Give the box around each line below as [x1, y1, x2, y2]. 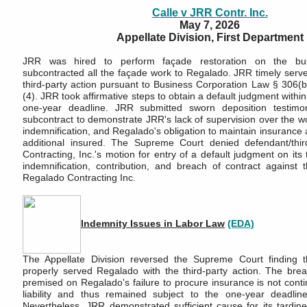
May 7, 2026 [180, 19, 240, 31]
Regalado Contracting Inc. [23, 172, 136, 183]
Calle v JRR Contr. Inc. [151, 7, 268, 19]
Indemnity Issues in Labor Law [81, 218, 225, 230]
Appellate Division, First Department [116, 32, 304, 43]
